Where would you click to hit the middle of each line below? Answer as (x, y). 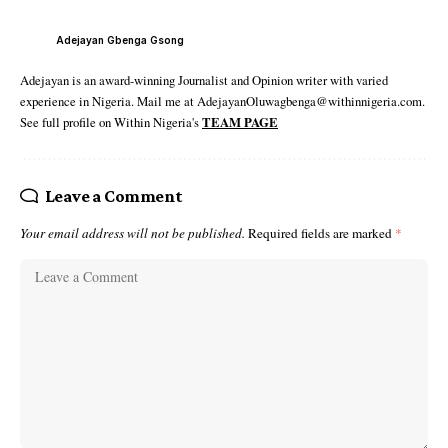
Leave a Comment (113, 196)
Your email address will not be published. (132, 233)
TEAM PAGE (240, 122)
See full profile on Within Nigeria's (111, 122)
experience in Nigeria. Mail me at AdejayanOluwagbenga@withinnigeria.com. (222, 101)
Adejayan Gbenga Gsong (120, 39)
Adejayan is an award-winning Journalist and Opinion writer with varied (204, 80)
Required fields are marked (321, 233)
